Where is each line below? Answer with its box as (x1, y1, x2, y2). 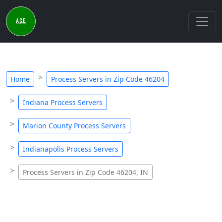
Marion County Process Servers (23, 121, 126, 130)
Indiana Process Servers (23, 98, 103, 107)
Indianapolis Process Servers (23, 144, 118, 154)
